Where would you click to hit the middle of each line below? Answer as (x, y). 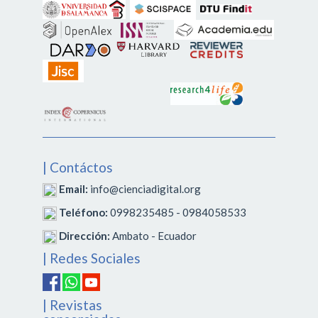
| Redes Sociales (92, 258)
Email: (72, 189)
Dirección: (84, 235)
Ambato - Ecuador (153, 235)
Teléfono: (83, 212)
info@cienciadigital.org (144, 189)
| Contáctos (78, 167)
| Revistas (72, 305)
